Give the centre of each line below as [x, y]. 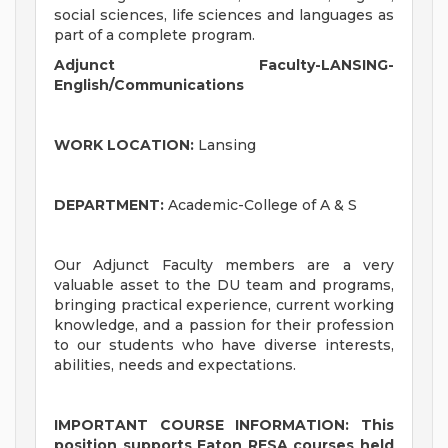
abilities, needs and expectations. [175, 365]
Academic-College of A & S [260, 205]
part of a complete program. [154, 35]
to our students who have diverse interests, [224, 345]
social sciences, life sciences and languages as [224, 15]
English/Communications [149, 85]
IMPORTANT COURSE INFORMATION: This [224, 425]
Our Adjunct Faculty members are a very [224, 265]
